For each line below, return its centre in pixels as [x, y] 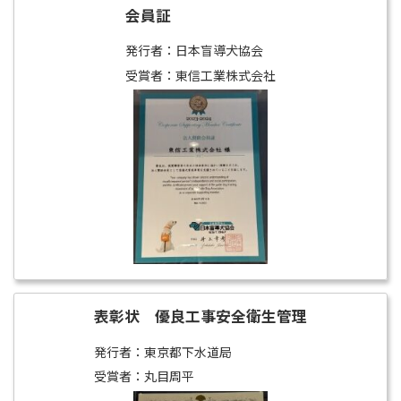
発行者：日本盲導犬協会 [194, 51]
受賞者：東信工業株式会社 [200, 75]
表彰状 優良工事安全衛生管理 [200, 317]
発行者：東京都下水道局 [163, 352]
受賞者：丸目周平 [144, 376]
